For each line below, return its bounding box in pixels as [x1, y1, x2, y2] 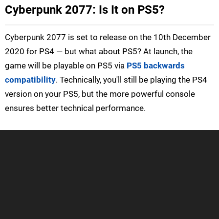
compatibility [5, 75, 56, 85]
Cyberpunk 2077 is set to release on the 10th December [5, 32, 211, 43]
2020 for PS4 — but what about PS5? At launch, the [5, 46, 193, 57]
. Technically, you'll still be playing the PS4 [56, 75, 207, 85]
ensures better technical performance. [5, 103, 146, 113]
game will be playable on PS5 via [5, 61, 127, 71]
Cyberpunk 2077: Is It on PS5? [5, 3, 165, 17]
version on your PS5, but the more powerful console [5, 89, 195, 99]
